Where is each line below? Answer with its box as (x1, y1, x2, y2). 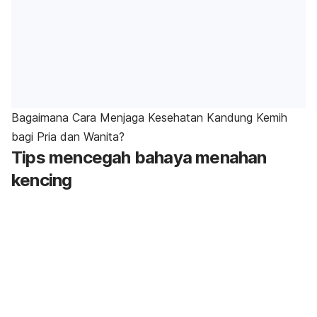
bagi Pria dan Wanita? (11, 129, 125, 144)
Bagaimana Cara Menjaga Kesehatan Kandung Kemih (11, 110, 287, 125)
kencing (11, 170, 72, 191)
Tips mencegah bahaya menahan (11, 147, 267, 168)
